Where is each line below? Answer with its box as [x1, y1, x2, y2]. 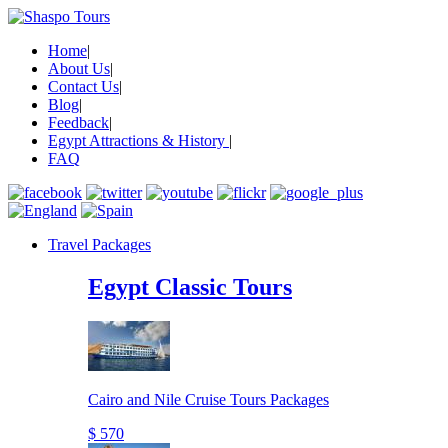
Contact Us [48, 78, 119, 95]
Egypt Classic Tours [88, 273, 292, 300]
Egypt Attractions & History [48, 132, 229, 149]
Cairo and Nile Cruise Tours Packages [88, 390, 329, 408]
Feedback [48, 114, 109, 131]
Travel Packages [48, 236, 151, 253]
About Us [48, 60, 110, 77]
